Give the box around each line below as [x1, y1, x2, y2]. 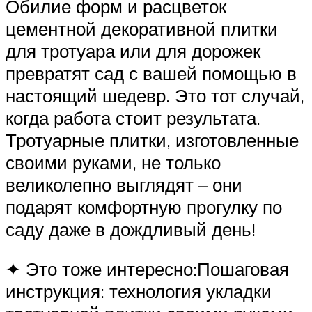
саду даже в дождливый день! [6, 217, 256, 240]
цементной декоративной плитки [6, 17, 278, 40]
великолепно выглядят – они [6, 173, 242, 196]
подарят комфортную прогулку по [6, 195, 282, 218]
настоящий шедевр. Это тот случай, [6, 84, 304, 107]
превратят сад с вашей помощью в [6, 61, 297, 84]
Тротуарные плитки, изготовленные [6, 128, 299, 151]
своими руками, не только [6, 150, 221, 173]
